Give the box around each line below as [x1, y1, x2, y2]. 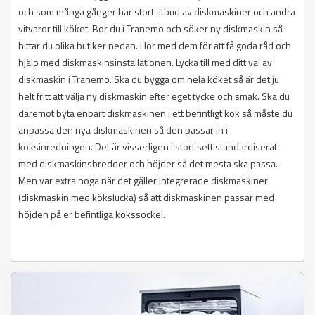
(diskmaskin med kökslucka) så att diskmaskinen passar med [18, 190, 274, 205]
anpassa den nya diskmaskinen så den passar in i [18, 122, 228, 138]
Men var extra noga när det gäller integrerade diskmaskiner [18, 173, 268, 188]
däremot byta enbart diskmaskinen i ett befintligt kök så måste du [18, 105, 292, 121]
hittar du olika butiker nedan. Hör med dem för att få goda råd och [18, 38, 291, 53]
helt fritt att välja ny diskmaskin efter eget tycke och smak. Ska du [18, 89, 290, 104]
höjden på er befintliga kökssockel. [18, 207, 165, 222]
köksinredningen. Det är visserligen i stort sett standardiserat [18, 139, 277, 155]
